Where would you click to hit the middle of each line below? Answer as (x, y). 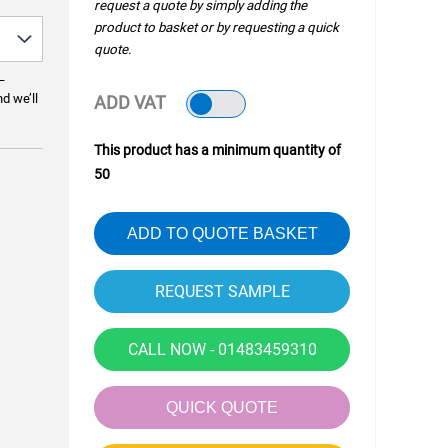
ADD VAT (130, 102)
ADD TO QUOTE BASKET (222, 233)
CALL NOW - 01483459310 (222, 349)
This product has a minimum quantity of (218, 150)
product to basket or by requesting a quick (217, 27)
